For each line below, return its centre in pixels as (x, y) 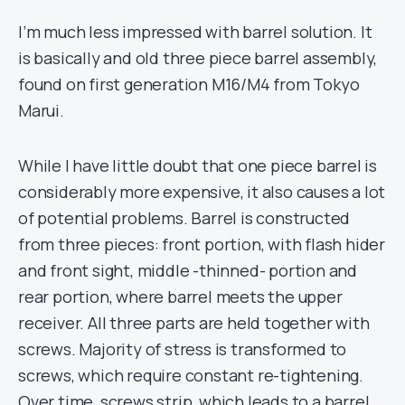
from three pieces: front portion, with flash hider (202, 244)
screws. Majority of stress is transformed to (183, 349)
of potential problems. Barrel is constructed (184, 218)
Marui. (41, 110)
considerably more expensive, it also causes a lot (202, 192)
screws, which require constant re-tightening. (191, 375)
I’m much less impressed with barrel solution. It (195, 32)
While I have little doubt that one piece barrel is (198, 165)
